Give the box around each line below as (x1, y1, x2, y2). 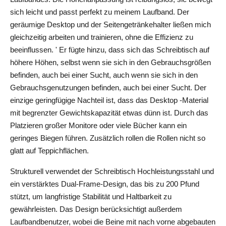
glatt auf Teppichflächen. (10, 146, 89, 155)
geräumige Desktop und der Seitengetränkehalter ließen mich (10, 20, 211, 29)
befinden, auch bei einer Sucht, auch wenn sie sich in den (10, 71, 198, 79)
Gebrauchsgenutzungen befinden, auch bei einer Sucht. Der (10, 83, 206, 92)
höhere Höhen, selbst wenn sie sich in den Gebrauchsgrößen (10, 58, 211, 67)
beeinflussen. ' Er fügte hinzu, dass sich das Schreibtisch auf (10, 45, 209, 54)
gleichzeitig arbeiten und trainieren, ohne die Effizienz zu (10, 33, 193, 41)
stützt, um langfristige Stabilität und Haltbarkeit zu (10, 192, 172, 201)
